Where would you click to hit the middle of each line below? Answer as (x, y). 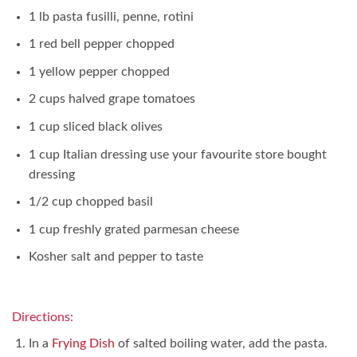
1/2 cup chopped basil (90, 202)
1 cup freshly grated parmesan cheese (133, 229)
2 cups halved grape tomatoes (112, 99)
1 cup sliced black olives (95, 126)
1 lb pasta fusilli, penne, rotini (111, 16)
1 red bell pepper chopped (101, 44)
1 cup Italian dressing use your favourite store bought (177, 154)
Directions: (43, 318)
